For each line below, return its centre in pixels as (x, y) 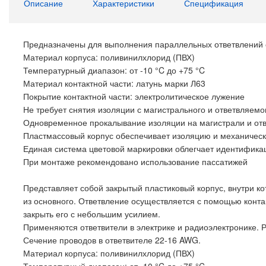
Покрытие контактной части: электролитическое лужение (134, 96)
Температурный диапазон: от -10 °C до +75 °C (114, 70)
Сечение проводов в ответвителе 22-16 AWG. (112, 240)
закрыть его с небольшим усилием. (92, 214)
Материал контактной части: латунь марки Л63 (114, 83)
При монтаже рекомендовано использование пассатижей (135, 161)
